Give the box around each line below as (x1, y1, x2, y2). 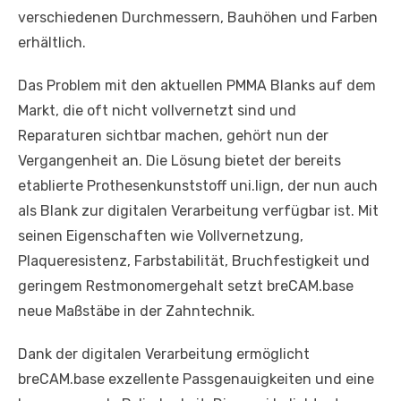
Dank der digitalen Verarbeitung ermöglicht (18, 345, 310, 363)
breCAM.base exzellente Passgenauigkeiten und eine (18, 370, 374, 388)
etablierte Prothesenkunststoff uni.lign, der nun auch (18, 176, 378, 194)
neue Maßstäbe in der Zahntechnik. (18, 302, 255, 320)
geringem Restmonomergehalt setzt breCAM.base (18, 277, 354, 294)
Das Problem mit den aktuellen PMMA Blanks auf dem (18, 76, 376, 94)
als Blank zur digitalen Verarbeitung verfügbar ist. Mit (18, 201, 379, 219)
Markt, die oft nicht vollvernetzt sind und (18, 101, 296, 119)
